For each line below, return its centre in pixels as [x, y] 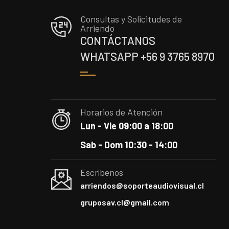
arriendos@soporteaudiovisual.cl [142, 185]
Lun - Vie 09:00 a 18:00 [127, 126]
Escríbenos [101, 172]
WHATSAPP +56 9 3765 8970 [147, 56]
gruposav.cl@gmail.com [124, 202]
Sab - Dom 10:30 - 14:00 [129, 145]
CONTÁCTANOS [118, 40]
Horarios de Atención [121, 112]
